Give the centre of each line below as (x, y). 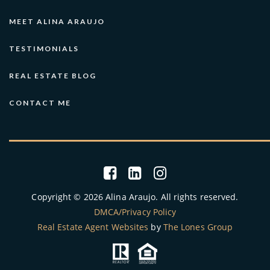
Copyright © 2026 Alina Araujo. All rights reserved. (135, 197)
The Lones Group (198, 227)
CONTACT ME (40, 102)
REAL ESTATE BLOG (53, 75)
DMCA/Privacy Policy (135, 212)
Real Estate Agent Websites (93, 227)
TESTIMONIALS (44, 48)
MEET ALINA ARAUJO (57, 21)
